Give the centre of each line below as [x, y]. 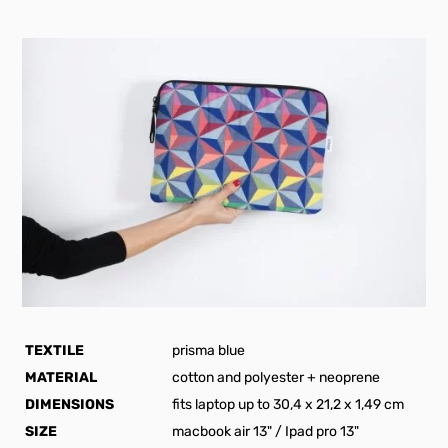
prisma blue [209, 350]
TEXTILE [55, 350]
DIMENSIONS [70, 404]
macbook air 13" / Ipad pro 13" [266, 431]
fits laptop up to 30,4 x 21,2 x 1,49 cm [288, 404]
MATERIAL [61, 377]
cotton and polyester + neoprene [276, 377]
